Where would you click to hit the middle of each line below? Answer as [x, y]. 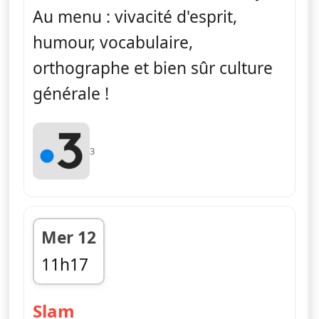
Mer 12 [69, 237]
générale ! [71, 93]
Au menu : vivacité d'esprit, [135, 16]
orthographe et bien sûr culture [153, 68]
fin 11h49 [76, 289]
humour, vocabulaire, [113, 42]
